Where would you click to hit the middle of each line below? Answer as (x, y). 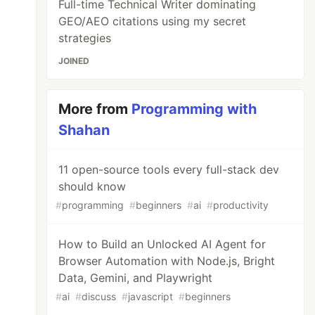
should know (92, 186)
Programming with (194, 109)
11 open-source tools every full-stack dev (169, 169)
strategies (85, 38)
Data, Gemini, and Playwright (136, 278)
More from (95, 109)
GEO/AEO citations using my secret (153, 21)
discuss (99, 296)
